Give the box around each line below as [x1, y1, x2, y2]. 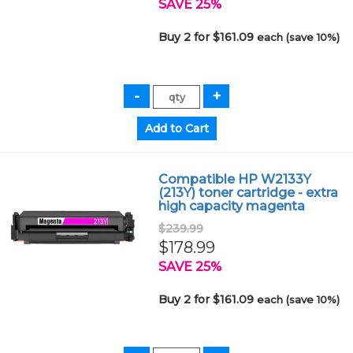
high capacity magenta [158, 199, 306, 214]
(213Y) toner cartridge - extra [158, 185, 339, 200]
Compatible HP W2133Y [158, 172, 312, 187]
